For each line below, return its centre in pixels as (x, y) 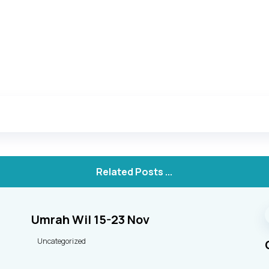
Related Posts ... (134, 172)
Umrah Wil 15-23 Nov (91, 219)
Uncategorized (62, 241)
